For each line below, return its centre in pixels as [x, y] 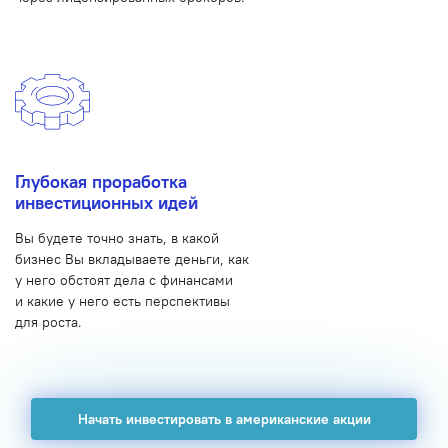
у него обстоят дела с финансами [124, 279]
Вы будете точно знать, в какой [117, 237]
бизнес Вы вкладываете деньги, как [132, 258]
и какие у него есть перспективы [122, 300]
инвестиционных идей [106, 203]
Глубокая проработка [101, 182]
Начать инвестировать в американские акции [224, 418]
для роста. [48, 321]
